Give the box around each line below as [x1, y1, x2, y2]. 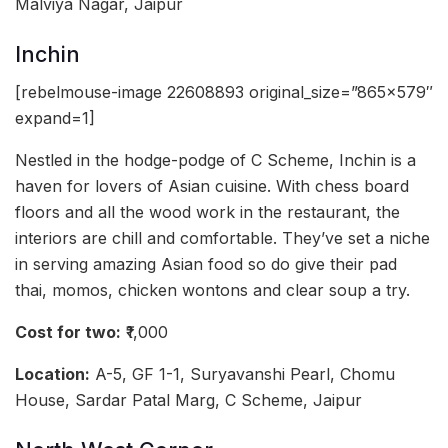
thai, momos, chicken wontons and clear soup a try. [15, 280, 410, 301]
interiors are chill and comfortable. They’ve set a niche [15, 228, 430, 249]
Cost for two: [15, 322, 121, 343]
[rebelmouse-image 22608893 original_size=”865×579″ [15, 82, 433, 103]
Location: [15, 364, 90, 385]
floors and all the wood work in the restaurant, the [15, 202, 400, 223]
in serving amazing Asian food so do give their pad [15, 254, 397, 275]
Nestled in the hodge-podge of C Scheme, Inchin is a [15, 150, 416, 171]
